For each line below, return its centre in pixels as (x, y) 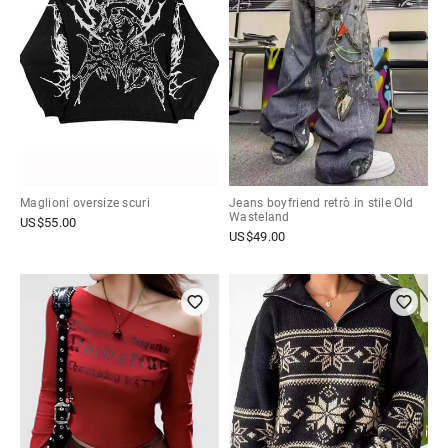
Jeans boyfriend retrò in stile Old (321, 202)
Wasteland (259, 216)
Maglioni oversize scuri (85, 202)
